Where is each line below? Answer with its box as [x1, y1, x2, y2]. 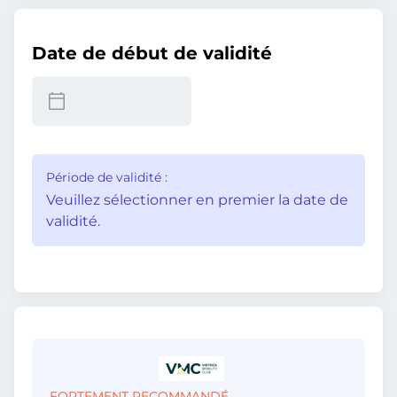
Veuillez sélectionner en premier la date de [46, 191, 348, 208]
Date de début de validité [32, 43, 272, 64]
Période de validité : [46, 169, 167, 185]
